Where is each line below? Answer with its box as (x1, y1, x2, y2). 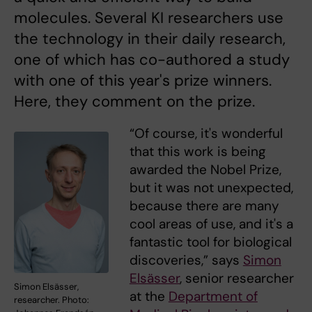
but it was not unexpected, (129, 178, 293, 196)
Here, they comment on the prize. (14, 91, 255, 111)
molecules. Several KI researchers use (14, 7, 283, 28)
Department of (168, 287, 258, 305)
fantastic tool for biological (129, 233, 292, 251)
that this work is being (129, 142, 266, 160)
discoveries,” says (129, 251, 243, 269)
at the (129, 287, 169, 305)
